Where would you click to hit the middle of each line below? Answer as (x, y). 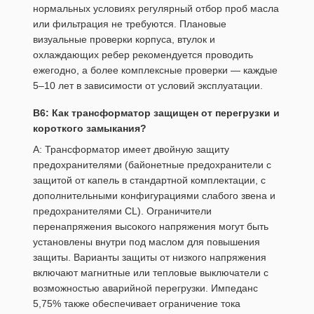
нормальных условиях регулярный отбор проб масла (156, 9)
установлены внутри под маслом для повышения (146, 242)
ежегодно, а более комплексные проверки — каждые (155, 70)
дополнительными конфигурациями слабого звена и (154, 196)
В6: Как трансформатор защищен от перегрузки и (156, 112)
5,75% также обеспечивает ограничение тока (137, 304)
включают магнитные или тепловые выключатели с (151, 273)
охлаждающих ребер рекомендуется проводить (143, 55)
